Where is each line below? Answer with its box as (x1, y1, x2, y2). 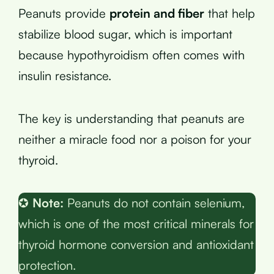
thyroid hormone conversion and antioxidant (18, 236, 254, 252)
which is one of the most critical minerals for (18, 215, 254, 231)
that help (204, 5, 255, 21)
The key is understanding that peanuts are (18, 110, 245, 126)
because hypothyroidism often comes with (18, 46, 245, 62)
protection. (18, 257, 76, 273)
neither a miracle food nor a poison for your (18, 131, 251, 147)
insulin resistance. (18, 67, 111, 83)
